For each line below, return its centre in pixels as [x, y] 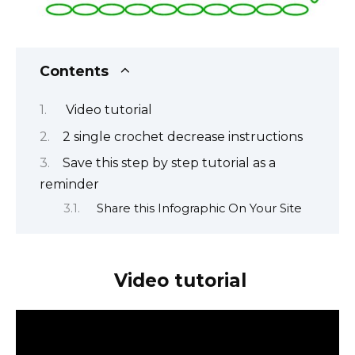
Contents [74, 71]
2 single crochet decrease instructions [183, 136]
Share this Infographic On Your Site [199, 208]
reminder [69, 185]
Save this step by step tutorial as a [169, 163]
